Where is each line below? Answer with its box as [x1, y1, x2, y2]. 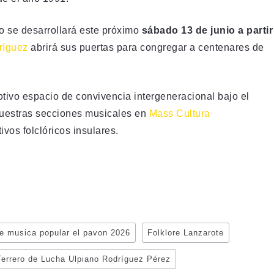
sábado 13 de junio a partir [139, 24, 273, 35]
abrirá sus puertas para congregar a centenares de [28, 42, 264, 53]
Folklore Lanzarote [147, 228, 224, 237]
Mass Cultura [149, 108, 210, 119]
